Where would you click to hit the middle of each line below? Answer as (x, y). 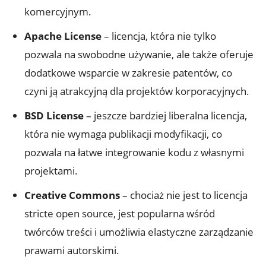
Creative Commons (72, 195)
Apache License (63, 36)
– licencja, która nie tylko (159, 36)
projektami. (51, 170)
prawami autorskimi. (72, 250)
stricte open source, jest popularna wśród (120, 213)
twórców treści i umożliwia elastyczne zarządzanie (139, 232)
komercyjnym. (58, 11)
